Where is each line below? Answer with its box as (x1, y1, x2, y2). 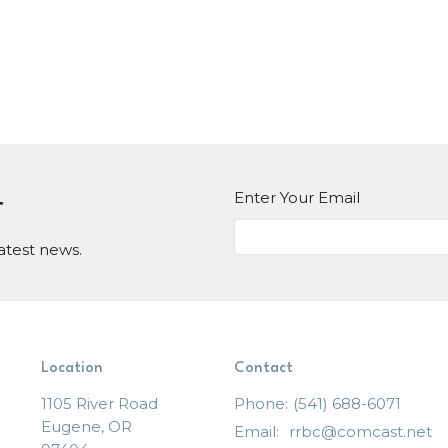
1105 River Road (40, 394, 158, 414)
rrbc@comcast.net (288, 422, 432, 442)
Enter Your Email (234, 187, 360, 207)
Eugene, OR (40, 417, 132, 437)
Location (40, 360, 103, 376)
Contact (233, 360, 293, 376)
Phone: (233, 394, 288, 414)
